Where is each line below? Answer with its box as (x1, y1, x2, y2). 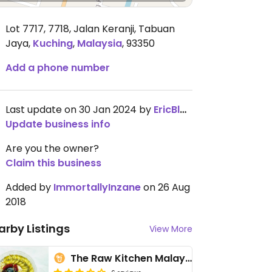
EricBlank (154, 103, 180, 117)
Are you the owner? (5, 141, 99, 155)
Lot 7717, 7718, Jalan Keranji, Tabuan (5, 22, 175, 36)
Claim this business (5, 156, 101, 170)
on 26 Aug (141, 180, 190, 194)
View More (149, 223, 192, 235)
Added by (5, 180, 53, 194)
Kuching (33, 36, 73, 50)
